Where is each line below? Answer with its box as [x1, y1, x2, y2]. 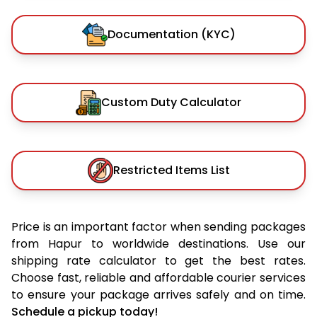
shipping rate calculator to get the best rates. [11, 252, 306, 269]
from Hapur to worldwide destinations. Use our [11, 235, 306, 252]
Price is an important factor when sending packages [11, 218, 306, 235]
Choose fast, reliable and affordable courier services [11, 269, 306, 286]
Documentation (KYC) [107, 25, 236, 42]
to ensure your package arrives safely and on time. [11, 286, 306, 303]
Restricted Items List [113, 161, 230, 178]
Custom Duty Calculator [101, 93, 241, 110]
